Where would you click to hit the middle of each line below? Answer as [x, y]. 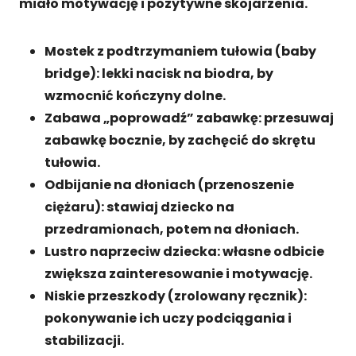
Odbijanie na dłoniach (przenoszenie [169, 184]
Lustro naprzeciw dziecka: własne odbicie [184, 251]
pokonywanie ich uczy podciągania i [168, 318]
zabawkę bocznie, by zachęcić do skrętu [180, 140]
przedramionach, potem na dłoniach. [172, 229]
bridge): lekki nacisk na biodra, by [159, 73]
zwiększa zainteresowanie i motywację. [178, 273]
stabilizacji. [84, 340]
